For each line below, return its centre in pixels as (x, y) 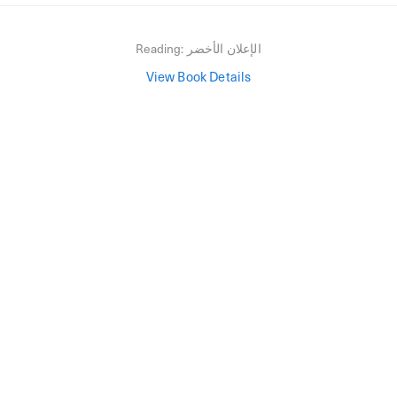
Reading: (161, 48)
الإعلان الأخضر (224, 48)
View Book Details (198, 76)
